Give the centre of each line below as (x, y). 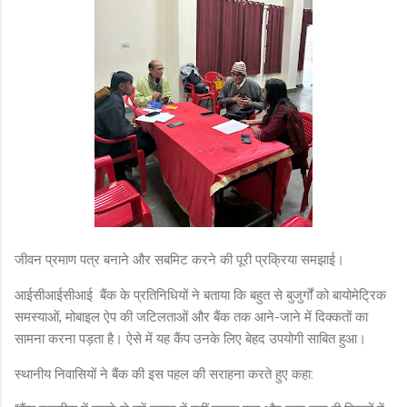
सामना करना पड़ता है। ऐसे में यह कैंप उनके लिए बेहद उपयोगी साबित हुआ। (190, 338)
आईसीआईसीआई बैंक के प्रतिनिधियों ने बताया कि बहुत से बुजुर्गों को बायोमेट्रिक (200, 295)
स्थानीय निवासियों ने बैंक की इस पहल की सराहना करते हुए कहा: (164, 374)
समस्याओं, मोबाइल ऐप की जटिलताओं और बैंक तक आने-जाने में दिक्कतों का (191, 317)
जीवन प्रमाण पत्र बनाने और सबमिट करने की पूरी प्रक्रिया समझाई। (179, 259)
